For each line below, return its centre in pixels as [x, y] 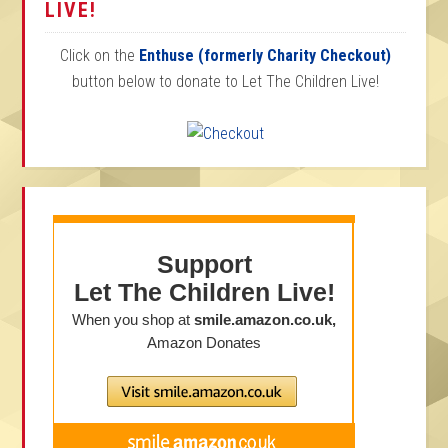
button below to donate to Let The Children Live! [225, 81]
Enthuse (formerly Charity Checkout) [265, 55]
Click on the [99, 55]
